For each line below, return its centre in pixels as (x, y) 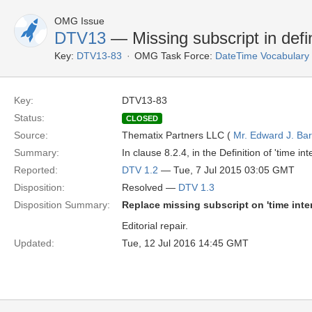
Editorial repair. (155, 226)
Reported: (36, 170)
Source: (31, 135)
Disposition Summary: (62, 205)
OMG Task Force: (173, 56)
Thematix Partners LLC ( (178, 135)
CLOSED (142, 118)
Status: (29, 118)
